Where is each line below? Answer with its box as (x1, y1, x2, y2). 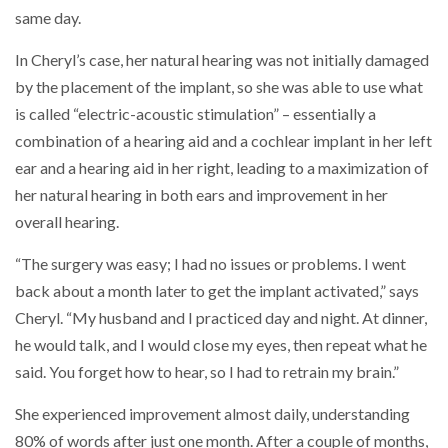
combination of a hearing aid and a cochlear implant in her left (15, 130, 432, 151)
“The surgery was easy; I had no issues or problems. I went (15, 253, 406, 274)
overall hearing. (15, 211, 119, 232)
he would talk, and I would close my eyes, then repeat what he (15, 334, 427, 355)
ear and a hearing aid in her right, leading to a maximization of (15, 157, 429, 178)
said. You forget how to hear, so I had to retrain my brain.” (15, 361, 399, 382)
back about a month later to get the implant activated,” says (15, 280, 419, 301)
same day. (15, 7, 81, 28)
